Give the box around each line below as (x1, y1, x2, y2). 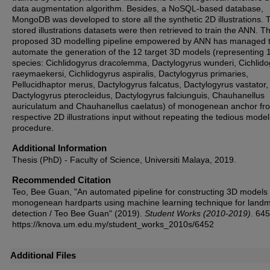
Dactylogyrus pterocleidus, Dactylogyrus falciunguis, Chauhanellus (12, 90, 265, 100)
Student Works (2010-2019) (145, 209, 251, 218)
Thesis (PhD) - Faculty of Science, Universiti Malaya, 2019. (12, 155, 236, 165)
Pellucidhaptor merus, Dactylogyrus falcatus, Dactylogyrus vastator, (12, 80, 268, 89)
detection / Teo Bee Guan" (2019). (12, 209, 145, 218)
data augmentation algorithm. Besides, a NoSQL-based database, (12, 4, 263, 13)
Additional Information (12, 143, 107, 153)
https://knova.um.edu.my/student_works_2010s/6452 (12, 219, 214, 229)
